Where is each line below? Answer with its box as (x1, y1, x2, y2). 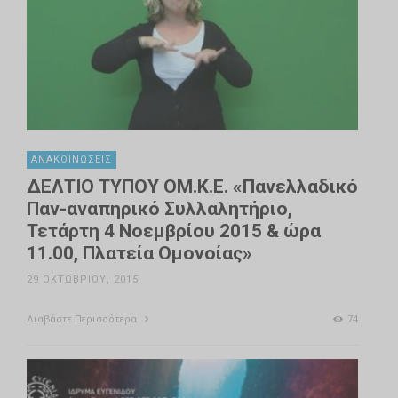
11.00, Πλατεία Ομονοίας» (27, 243, 252, 265)
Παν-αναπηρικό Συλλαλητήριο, (27, 198, 292, 220)
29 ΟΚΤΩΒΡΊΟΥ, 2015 (27, 274, 139, 286)
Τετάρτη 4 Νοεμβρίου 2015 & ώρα (27, 220, 321, 243)
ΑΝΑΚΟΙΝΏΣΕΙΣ (31, 154, 112, 166)
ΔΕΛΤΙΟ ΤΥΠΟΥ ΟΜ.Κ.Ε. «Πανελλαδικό (27, 176, 358, 198)
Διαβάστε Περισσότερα (27, 312, 139, 326)
